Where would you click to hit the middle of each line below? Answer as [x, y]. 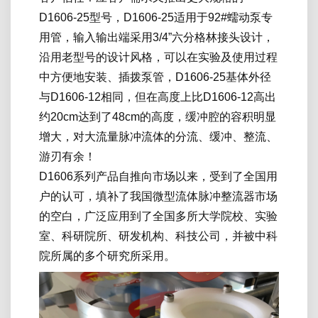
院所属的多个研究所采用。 [107, 256]
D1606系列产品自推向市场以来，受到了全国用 [158, 176]
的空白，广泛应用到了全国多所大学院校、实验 [158, 216]
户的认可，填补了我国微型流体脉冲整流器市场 [158, 196]
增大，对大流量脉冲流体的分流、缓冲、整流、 [158, 136]
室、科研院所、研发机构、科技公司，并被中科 [158, 236]
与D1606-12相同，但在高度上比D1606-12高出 [158, 97]
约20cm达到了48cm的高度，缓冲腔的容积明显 [158, 116]
